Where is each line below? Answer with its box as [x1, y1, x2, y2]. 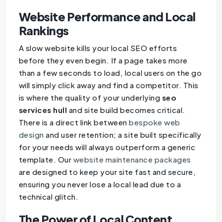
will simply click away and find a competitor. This [18, 80, 199, 90]
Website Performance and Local [18, 9, 196, 24]
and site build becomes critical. [67, 105, 185, 114]
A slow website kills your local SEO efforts [18, 43, 177, 53]
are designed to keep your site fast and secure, [18, 166, 196, 176]
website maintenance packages [73, 154, 191, 164]
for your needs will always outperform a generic [18, 142, 196, 152]
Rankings [18, 23, 69, 38]
